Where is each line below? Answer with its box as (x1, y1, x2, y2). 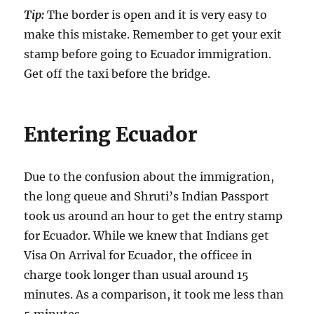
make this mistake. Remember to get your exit (24, 27, 282, 41)
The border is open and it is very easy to (44, 7, 268, 22)
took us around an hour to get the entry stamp (24, 208, 283, 223)
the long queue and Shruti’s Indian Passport (24, 189, 270, 203)
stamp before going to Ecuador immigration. (24, 46, 272, 61)
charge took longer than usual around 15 (24, 267, 250, 282)
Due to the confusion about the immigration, (24, 169, 275, 184)
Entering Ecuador (24, 121, 198, 147)
